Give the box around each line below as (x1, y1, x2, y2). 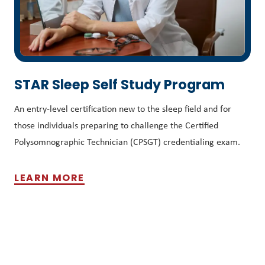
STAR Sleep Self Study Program (14, 75, 225, 94)
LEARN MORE (14, 170, 85, 185)
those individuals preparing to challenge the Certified (14, 118, 218, 131)
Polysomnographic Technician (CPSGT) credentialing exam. (14, 135, 240, 148)
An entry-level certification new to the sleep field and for (14, 102, 231, 115)
